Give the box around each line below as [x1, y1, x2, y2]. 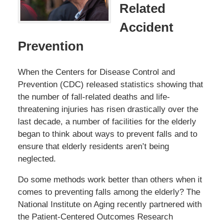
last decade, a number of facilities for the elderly [17, 117, 196, 127]
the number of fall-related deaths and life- [17, 92, 170, 102]
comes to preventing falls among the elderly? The [17, 187, 200, 197]
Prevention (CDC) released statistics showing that [17, 80, 203, 90]
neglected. [17, 154, 56, 164]
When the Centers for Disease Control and [17, 67, 175, 77]
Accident [119, 20, 173, 35]
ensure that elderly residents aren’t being [17, 142, 169, 152]
